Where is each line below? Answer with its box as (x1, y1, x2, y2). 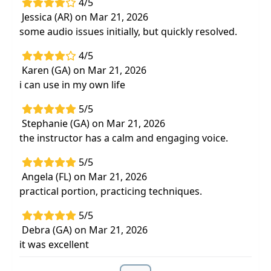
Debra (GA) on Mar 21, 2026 (22, 223, 148, 237)
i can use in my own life (19, 78, 125, 91)
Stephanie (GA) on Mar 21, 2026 (22, 117, 165, 130)
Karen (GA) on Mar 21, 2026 (22, 64, 146, 77)
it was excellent (19, 238, 89, 251)
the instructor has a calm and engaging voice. (19, 131, 228, 145)
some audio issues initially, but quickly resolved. (19, 25, 237, 38)
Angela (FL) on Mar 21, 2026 (22, 170, 147, 183)
